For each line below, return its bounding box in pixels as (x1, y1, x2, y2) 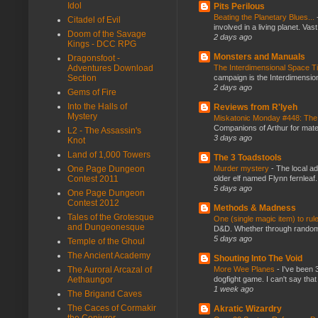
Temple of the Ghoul (67, 236, 145, 246)
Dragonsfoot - (67, 53, 120, 63)
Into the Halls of (67, 101, 127, 111)
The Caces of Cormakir (67, 302, 156, 313)
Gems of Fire (67, 87, 116, 97)
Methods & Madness (214, 202, 296, 213)
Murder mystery (214, 163, 271, 172)
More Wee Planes (214, 264, 277, 273)
